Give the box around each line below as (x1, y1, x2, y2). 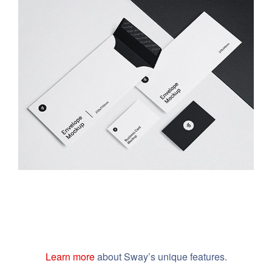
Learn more (45, 250, 95, 263)
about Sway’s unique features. (94, 250, 227, 263)
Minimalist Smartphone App (70, 76, 202, 89)
